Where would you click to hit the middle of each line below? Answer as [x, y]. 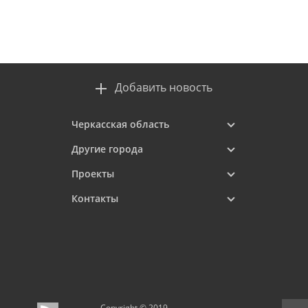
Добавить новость [164, 87]
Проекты [93, 174]
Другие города [107, 149]
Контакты [95, 198]
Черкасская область [120, 124]
